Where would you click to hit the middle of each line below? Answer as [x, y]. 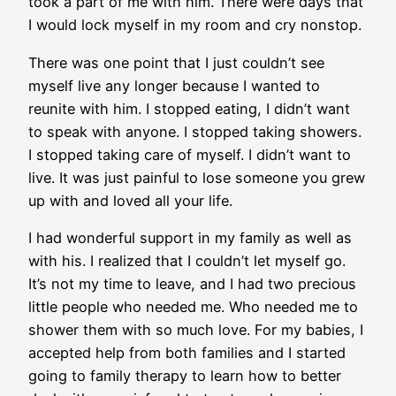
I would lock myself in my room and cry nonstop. [197, 25]
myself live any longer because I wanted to [174, 85]
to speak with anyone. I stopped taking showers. [195, 131]
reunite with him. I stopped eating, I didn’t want [189, 108]
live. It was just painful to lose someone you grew [197, 177]
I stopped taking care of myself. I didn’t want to [190, 154]
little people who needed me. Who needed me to [193, 306]
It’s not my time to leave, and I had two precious [192, 283]
